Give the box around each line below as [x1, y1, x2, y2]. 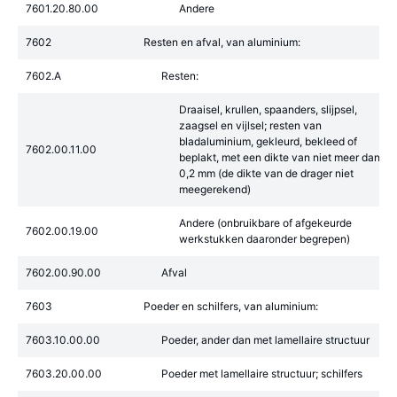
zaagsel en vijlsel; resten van [179, 119, 322, 132]
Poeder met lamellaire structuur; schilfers [161, 367, 362, 380]
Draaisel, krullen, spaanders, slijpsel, [179, 103, 357, 116]
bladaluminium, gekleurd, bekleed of [179, 135, 357, 148]
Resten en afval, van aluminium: [144, 35, 300, 49]
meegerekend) [179, 183, 251, 196]
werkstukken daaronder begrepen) [179, 232, 350, 245]
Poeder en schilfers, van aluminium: [144, 300, 318, 313]
